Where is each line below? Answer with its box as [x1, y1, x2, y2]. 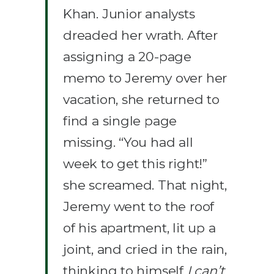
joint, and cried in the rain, [63, 241, 227, 257]
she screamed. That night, [63, 177, 227, 193]
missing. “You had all [63, 134, 193, 150]
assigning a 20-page [63, 48, 192, 64]
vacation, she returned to [63, 91, 220, 107]
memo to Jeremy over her [63, 70, 228, 86]
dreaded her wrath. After [63, 27, 218, 43]
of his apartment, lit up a [63, 220, 216, 235]
